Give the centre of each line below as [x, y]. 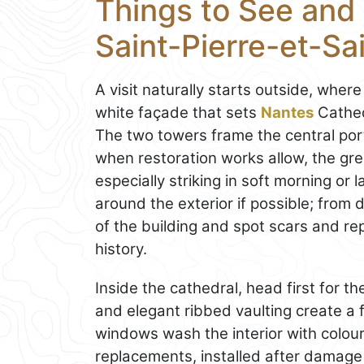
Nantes [287, 113]
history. [121, 249]
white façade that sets [178, 113]
